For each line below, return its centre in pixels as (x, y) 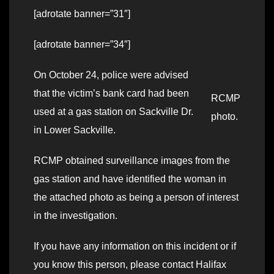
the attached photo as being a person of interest (136, 198)
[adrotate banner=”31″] (82, 14)
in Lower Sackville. (75, 130)
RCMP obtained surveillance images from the (132, 161)
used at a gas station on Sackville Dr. (113, 112)
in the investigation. (76, 216)
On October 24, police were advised (111, 75)
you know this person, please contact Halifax (130, 265)
